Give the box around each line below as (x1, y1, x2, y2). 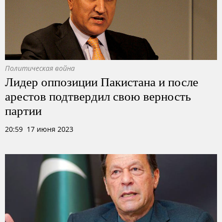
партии (5, 102, 42, 118)
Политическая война (5, 63, 75, 73)
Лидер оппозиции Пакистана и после (5, 73, 198, 90)
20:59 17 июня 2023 (5, 124, 73, 134)
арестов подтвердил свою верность (5, 87, 191, 104)
